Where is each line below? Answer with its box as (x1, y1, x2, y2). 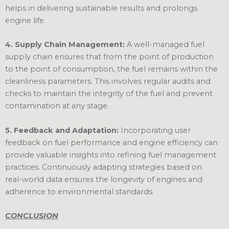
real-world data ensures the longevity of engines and (5, 174, 202, 184)
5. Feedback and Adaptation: (5, 125, 121, 135)
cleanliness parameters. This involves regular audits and (5, 77, 211, 86)
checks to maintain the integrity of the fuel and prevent (5, 89, 213, 99)
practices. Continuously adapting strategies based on (5, 162, 202, 172)
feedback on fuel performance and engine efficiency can (5, 138, 218, 147)
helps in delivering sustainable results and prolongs (5, 4, 197, 13)
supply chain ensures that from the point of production (5, 52, 214, 62)
